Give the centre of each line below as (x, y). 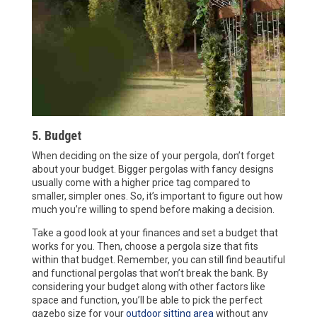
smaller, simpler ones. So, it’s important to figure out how (157, 196)
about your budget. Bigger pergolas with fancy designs (152, 169)
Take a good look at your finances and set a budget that (155, 233)
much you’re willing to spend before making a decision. (153, 210)
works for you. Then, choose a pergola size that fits (145, 247)
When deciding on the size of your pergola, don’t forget (153, 156)
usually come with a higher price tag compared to (141, 183)
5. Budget (56, 136)
